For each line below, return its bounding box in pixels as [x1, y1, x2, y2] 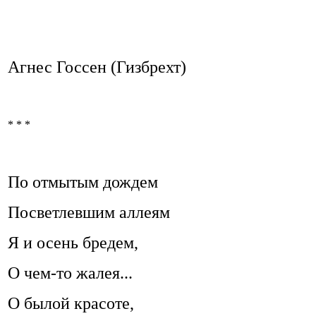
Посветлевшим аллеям [8, 203, 170, 222]
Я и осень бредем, [8, 233, 138, 253]
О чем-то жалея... [8, 264, 133, 283]
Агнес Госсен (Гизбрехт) [8, 58, 186, 77]
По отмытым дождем [8, 173, 158, 192]
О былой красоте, [8, 294, 134, 313]
